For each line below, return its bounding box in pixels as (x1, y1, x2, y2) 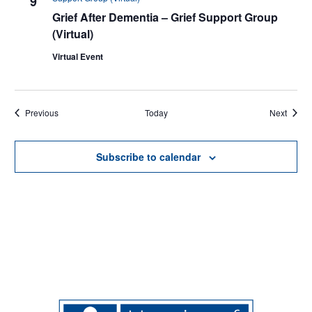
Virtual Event (52, 50, 103, 63)
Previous (25, 107, 58, 118)
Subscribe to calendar (96, 150, 201, 164)
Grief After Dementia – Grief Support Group (52, 9, 278, 25)
